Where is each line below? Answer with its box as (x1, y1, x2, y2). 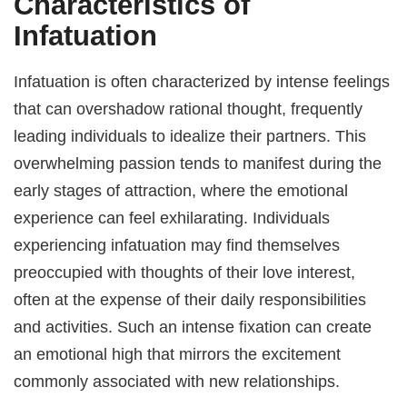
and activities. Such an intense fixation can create (14, 316, 372, 336)
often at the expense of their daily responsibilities (14, 289, 367, 309)
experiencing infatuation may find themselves (14, 234, 341, 254)
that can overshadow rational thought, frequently (14, 98, 363, 118)
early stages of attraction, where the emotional (14, 180, 349, 200)
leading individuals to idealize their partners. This (14, 125, 367, 145)
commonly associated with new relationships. (14, 371, 341, 391)
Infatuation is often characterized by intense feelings (14, 71, 391, 91)
